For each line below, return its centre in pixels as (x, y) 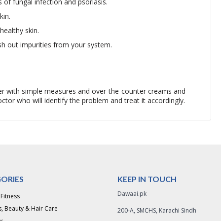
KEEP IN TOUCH (147, 179)
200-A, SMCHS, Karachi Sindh (157, 210)
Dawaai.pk (132, 194)
